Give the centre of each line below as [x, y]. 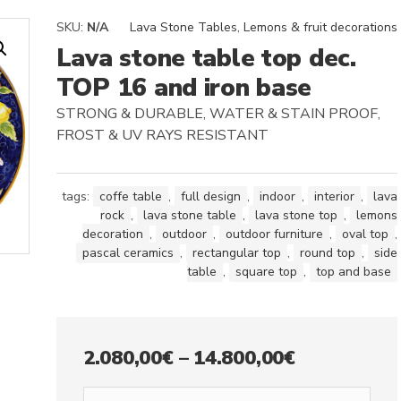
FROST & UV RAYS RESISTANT [162, 135]
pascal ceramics [128, 252]
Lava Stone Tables [183, 27]
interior [334, 196]
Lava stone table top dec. [206, 58]
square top [266, 271]
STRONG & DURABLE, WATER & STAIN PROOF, [218, 113]
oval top [365, 234]
